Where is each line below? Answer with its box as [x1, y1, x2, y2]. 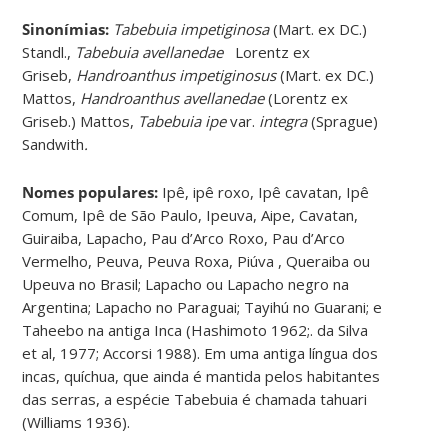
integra [259, 110, 308, 131]
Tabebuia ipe [138, 110, 227, 131]
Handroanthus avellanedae [80, 87, 265, 108]
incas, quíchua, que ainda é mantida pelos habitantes [22, 365, 381, 386]
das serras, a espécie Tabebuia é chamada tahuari [22, 388, 368, 409]
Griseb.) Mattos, [22, 110, 139, 131]
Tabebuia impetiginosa [113, 18, 270, 39]
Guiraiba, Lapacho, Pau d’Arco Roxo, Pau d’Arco [22, 227, 346, 248]
